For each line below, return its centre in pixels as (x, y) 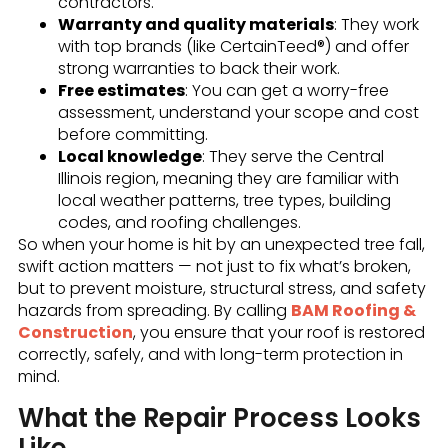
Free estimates (121, 91)
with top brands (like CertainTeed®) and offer (233, 47)
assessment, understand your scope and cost (238, 113)
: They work (376, 25)
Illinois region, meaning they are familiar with (228, 179)
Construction (75, 333)
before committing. (132, 135)
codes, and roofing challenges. (179, 223)
